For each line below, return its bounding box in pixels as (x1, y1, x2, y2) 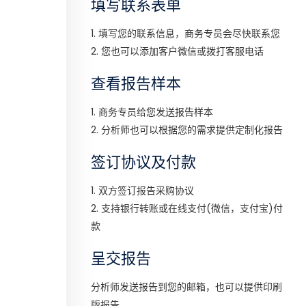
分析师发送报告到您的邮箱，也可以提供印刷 (91, 280, 282, 294)
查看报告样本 (91, 74, 181, 93)
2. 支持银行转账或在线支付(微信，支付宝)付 (91, 201, 283, 215)
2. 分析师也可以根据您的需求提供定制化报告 (91, 123, 283, 137)
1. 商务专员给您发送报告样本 (91, 105, 213, 119)
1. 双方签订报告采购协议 (91, 184, 194, 197)
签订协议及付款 (91, 153, 196, 171)
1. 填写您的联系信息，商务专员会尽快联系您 (91, 27, 280, 40)
